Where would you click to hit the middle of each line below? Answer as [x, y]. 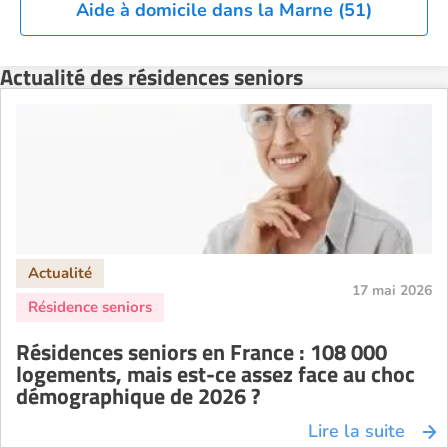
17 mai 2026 [392, 290]
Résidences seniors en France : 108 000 [201, 352]
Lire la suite [356, 431]
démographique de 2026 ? [138, 396]
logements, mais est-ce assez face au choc [215, 374]
